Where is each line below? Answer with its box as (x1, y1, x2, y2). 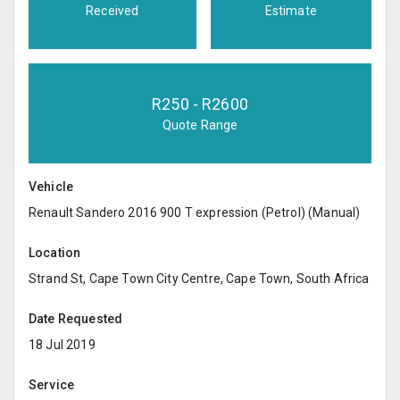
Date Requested (29, 311, 123, 326)
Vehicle (29, 179, 74, 194)
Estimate (264, 3, 317, 18)
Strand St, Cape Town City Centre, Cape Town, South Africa (29, 271, 370, 286)
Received (86, 3, 139, 18)
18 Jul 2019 (29, 337, 96, 352)
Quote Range (162, 117, 238, 132)
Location (29, 245, 81, 260)
